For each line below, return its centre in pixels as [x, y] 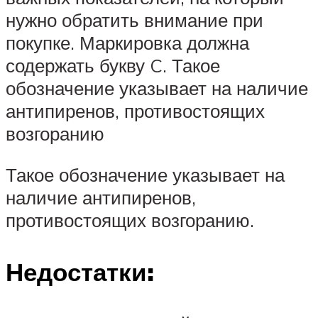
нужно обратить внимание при [135, 20]
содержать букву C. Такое [113, 66]
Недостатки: [80, 272]
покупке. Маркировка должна [127, 43]
